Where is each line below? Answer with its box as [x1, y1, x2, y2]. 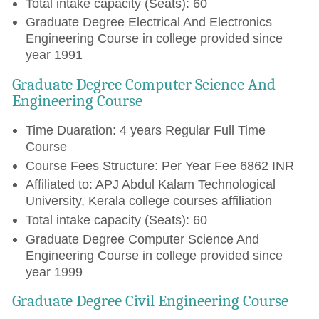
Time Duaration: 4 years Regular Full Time [25, 122, 266, 138]
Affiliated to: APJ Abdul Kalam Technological [25, 177, 276, 192]
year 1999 [25, 263, 83, 279]
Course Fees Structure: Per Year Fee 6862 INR [25, 157, 294, 173]
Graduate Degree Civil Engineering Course [12, 291, 289, 311]
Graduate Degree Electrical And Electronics [25, 14, 272, 30]
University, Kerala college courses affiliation [25, 193, 272, 209]
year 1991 [25, 47, 83, 63]
